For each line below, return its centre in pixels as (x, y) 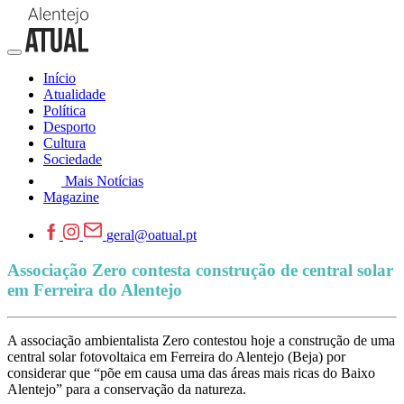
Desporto (69, 127)
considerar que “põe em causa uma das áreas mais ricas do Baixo (191, 373)
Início (60, 78)
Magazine (71, 197)
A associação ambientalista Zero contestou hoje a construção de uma (201, 341)
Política (64, 110)
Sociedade (73, 159)
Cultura (64, 143)
